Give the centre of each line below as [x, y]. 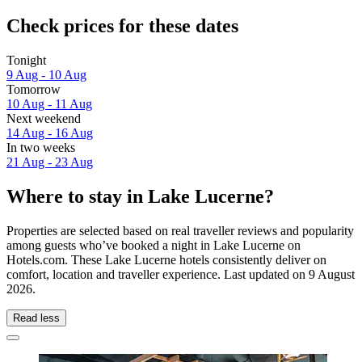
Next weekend [44, 119]
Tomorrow [34, 90]
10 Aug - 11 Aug [49, 104]
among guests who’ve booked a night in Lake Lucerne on [154, 245]
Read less [36, 318]
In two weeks [41, 148]
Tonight [26, 61]
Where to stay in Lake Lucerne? [140, 196]
